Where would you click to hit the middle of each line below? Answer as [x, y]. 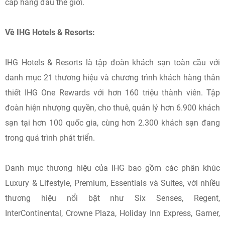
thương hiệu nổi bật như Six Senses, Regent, [113, 198]
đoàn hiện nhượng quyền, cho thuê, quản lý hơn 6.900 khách [113, 108]
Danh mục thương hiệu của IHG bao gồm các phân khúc [113, 168]
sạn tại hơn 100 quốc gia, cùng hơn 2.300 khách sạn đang [113, 123]
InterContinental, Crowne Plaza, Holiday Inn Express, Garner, [113, 213]
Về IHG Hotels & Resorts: [50, 32]
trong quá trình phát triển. [50, 138]
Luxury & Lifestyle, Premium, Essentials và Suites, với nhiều [113, 183]
